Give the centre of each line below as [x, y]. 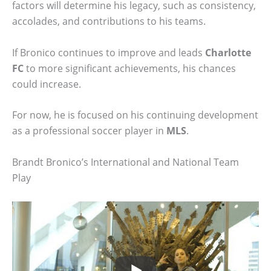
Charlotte [228, 52]
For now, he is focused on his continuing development [135, 115]
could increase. [47, 84]
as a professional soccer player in [89, 131]
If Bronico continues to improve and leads [109, 52]
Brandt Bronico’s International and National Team [126, 162]
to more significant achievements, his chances [130, 68]
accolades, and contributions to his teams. [109, 21]
